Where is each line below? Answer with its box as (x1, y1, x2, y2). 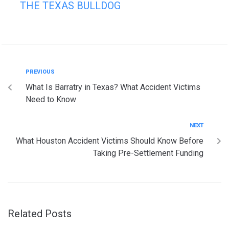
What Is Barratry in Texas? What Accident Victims (26, 82, 200, 92)
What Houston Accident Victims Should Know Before (16, 135, 203, 146)
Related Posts (8, 207, 72, 220)
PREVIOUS (26, 68, 55, 75)
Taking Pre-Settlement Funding (93, 148, 203, 158)
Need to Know (26, 94, 76, 104)
